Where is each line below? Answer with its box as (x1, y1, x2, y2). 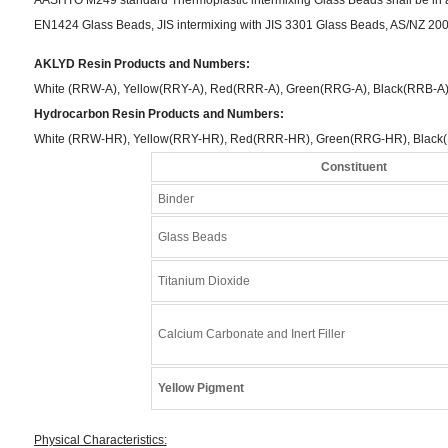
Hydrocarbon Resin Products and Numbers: (33, 106, 284, 121)
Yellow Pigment (158, 380, 245, 395)
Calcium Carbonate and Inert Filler (158, 326, 346, 341)
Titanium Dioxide (158, 273, 251, 288)
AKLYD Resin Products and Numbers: (33, 56, 250, 71)
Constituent (320, 159, 387, 174)
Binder (158, 191, 195, 206)
